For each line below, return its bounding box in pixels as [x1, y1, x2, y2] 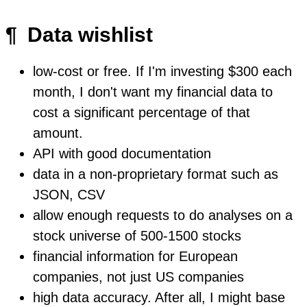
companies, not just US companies [33, 269, 244, 284]
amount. [33, 125, 83, 140]
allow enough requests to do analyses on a [33, 207, 293, 223]
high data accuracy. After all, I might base [33, 289, 285, 305]
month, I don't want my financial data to [33, 84, 273, 99]
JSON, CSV [33, 186, 105, 202]
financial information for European [33, 248, 238, 264]
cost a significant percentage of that [33, 104, 250, 120]
